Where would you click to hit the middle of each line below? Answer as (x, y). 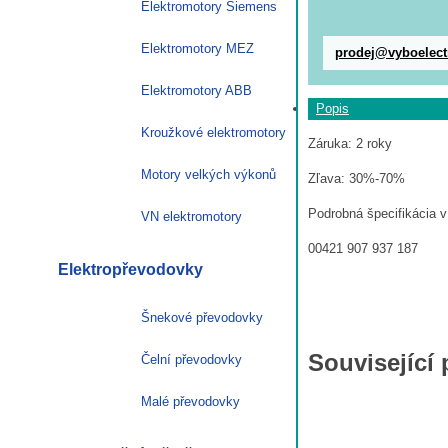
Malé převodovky (190, 401)
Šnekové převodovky (202, 317)
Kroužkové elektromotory (213, 132)
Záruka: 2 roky (350, 144)
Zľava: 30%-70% (356, 179)
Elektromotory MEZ (197, 48)
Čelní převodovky (191, 359)
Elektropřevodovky (130, 269)
